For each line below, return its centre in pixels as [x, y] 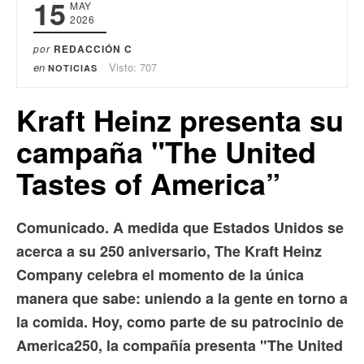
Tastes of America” [148, 183]
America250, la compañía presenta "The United [180, 346]
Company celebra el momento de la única [160, 275]
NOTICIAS [73, 68]
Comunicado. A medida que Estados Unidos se [180, 228]
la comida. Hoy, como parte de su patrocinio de [180, 322]
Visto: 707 [133, 67]
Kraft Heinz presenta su [180, 120]
